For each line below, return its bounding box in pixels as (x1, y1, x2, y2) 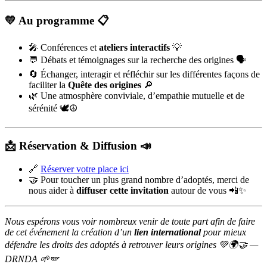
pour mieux (201, 226, 246, 237)
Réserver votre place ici (41, 163, 129, 174)
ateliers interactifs (99, 42, 170, 53)
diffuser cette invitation (76, 185, 169, 195)
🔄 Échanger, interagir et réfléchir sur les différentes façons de (29, 69, 260, 80)
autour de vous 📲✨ (169, 185, 246, 195)
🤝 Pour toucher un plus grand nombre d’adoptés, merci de (29, 174, 249, 185)
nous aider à (29, 185, 76, 195)
